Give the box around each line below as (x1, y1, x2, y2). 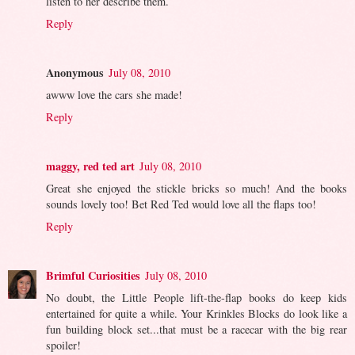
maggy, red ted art (46, 157, 135, 174)
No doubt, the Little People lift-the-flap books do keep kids (46, 289, 347, 305)
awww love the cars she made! (46, 86, 182, 102)
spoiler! (46, 337, 81, 353)
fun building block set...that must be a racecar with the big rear (46, 321, 347, 337)
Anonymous (46, 63, 104, 81)
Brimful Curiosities (46, 266, 140, 284)
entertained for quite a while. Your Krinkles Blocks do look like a (46, 305, 347, 321)
